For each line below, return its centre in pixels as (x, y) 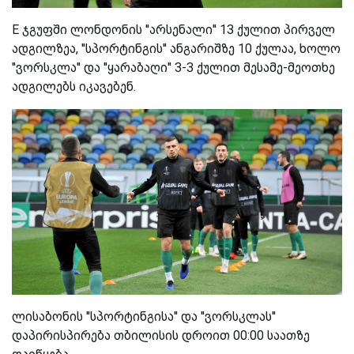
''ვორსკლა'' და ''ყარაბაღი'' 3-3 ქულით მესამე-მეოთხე (173, 68)
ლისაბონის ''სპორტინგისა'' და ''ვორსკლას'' (144, 317)
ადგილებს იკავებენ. (74, 87)
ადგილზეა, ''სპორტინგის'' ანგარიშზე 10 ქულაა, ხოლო (176, 49)
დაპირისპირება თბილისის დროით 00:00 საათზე (161, 336)
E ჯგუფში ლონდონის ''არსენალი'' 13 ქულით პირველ (173, 30)
